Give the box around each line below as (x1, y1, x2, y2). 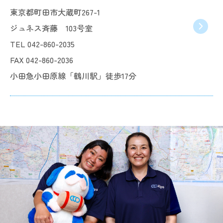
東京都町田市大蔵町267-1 (10, 6, 100, 18)
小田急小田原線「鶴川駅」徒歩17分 (10, 70, 136, 82)
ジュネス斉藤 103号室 (10, 22, 93, 34)
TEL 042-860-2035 (10, 38, 75, 50)
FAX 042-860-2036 (10, 54, 73, 66)
